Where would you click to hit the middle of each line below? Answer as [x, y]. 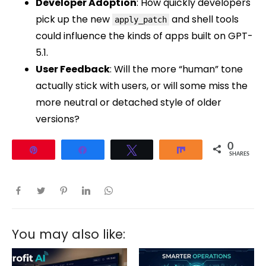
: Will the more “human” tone [176, 69]
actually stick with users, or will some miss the [142, 85]
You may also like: [69, 234]
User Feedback [73, 69]
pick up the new [74, 19]
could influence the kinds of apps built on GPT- [144, 36]
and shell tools [204, 19]
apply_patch [141, 19]
